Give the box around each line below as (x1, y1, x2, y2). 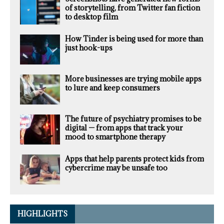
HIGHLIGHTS (17, 209, 67, 219)
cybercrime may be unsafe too (65, 163, 167, 173)
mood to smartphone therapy (65, 132, 165, 142)
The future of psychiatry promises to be (65, 114, 201, 124)
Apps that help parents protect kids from (65, 154, 204, 164)
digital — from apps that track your (65, 123, 183, 133)
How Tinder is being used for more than (65, 34, 203, 44)
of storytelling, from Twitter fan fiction (65, 3, 200, 13)
